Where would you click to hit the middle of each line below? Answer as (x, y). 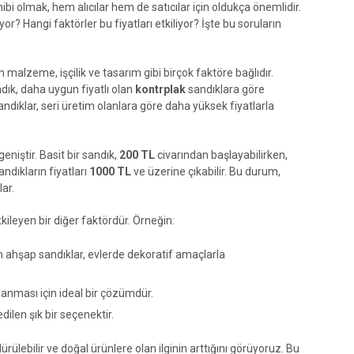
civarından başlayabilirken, (221, 154)
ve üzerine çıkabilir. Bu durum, (206, 171)
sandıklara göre (225, 89)
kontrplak (160, 89)
